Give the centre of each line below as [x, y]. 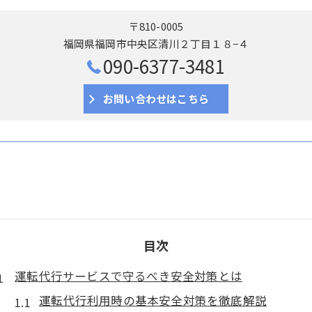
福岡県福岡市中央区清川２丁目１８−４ [156, 43]
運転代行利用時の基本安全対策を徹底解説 [153, 300]
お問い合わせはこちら [156, 98]
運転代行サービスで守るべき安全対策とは [128, 275]
